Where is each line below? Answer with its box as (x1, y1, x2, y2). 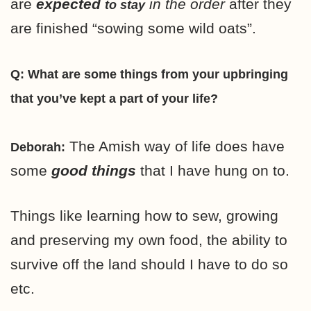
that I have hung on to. (136, 162, 289, 178)
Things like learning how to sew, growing (10, 207, 278, 224)
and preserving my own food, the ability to (10, 231, 287, 248)
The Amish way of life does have (69, 137, 285, 154)
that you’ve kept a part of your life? (10, 91, 218, 106)
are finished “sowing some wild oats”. (10, 19, 256, 36)
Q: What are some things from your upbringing (10, 67, 288, 81)
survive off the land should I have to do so (10, 255, 288, 272)
